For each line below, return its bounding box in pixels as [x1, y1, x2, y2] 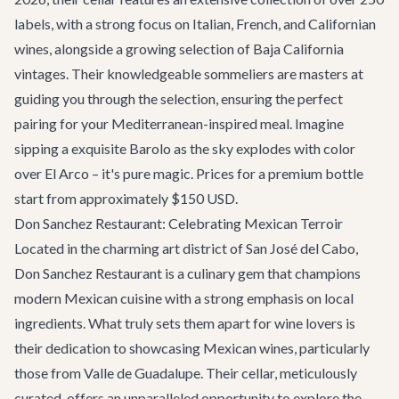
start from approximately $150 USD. [14, 190, 238, 207]
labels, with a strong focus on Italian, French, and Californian [14, 15, 376, 32]
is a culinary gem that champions [162, 265, 361, 281]
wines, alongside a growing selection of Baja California [14, 40, 344, 57]
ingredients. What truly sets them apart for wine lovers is [14, 314, 355, 331]
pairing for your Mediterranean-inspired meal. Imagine [14, 115, 344, 132]
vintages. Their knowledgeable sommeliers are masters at [14, 65, 363, 82]
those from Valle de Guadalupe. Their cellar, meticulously [14, 364, 357, 381]
